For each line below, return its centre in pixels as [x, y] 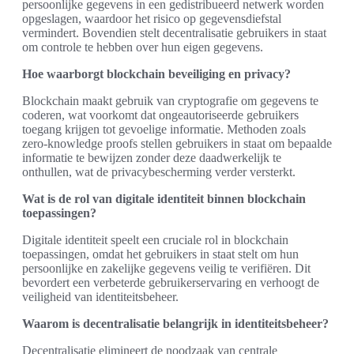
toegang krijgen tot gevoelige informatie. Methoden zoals [164, 129]
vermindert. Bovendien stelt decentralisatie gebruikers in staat [174, 32]
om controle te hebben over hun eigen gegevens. [143, 47]
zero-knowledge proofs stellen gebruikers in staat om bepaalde [177, 143]
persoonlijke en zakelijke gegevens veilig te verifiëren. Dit [166, 268]
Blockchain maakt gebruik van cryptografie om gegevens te [170, 100]
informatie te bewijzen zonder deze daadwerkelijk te [152, 157]
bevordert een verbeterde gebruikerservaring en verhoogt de [171, 282]
